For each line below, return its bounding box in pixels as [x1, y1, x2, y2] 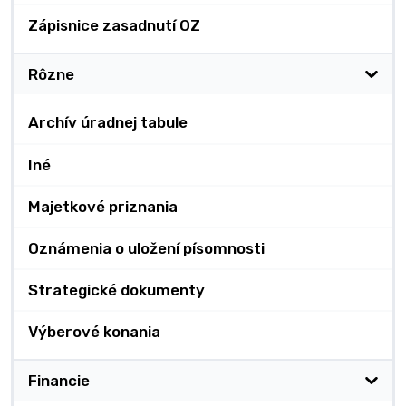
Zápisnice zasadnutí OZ [28, 16, 200, 35]
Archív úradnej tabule [28, 113, 188, 131]
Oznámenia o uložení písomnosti [28, 239, 265, 258]
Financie [28, 372, 90, 391]
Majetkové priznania [28, 198, 178, 217]
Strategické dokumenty [28, 281, 205, 300]
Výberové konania [28, 323, 160, 342]
